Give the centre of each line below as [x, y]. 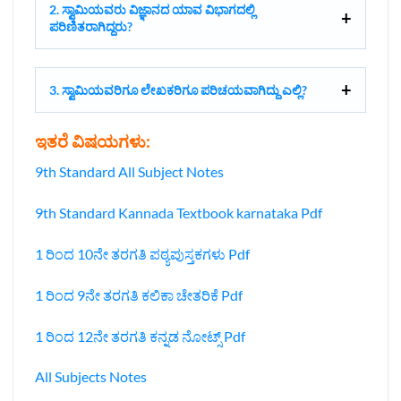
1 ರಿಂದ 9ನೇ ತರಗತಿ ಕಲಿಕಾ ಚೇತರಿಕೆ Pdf [139, 294]
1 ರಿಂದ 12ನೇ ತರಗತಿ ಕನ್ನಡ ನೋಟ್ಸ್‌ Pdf [140, 336]
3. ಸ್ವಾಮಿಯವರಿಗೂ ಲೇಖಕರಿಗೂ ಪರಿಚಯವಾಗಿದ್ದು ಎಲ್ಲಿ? [178, 90]
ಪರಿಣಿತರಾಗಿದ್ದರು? [91, 26]
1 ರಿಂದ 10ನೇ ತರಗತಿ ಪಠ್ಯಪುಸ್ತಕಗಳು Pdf [142, 254]
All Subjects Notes [91, 377]
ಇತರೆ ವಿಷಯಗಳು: [93, 141]
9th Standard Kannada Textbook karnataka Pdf [180, 213]
